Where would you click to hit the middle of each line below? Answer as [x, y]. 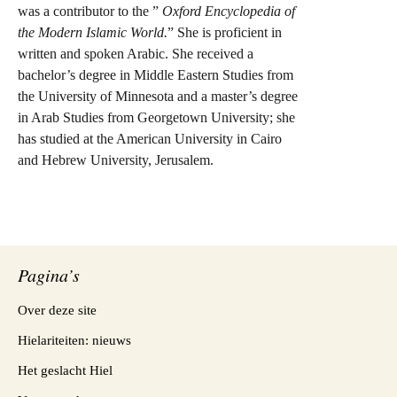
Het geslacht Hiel [65, 370]
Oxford [182, 11]
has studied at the [67, 138]
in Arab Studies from [78, 117]
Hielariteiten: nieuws [74, 340]
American [144, 138]
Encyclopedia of [248, 11]
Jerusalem [183, 160]
